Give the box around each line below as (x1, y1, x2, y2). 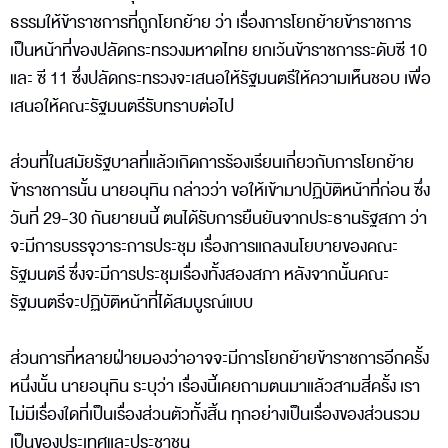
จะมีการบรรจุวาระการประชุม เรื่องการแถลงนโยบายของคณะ (10, 232, 398, 260)
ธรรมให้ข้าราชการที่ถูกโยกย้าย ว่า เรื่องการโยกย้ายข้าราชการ (10, 8, 411, 36)
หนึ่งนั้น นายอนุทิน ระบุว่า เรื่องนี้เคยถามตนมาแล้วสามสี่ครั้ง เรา (10, 372, 420, 400)
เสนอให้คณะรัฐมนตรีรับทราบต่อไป (10, 92, 234, 120)
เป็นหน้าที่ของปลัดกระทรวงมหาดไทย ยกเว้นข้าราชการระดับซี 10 (10, 36, 427, 64)
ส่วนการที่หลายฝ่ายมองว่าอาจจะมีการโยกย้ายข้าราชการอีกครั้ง (10, 344, 429, 372)
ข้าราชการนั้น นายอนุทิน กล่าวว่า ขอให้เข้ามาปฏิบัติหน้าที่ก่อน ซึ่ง (10, 176, 430, 204)
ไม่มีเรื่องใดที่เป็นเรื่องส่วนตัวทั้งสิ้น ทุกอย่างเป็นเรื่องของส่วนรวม (10, 400, 420, 428)
